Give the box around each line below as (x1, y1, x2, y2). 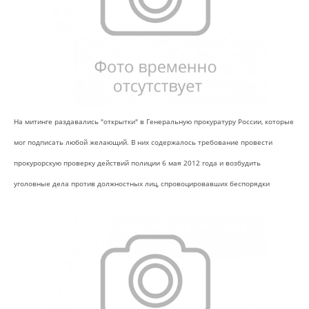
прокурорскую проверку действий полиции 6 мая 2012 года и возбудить (14, 157, 261, 168)
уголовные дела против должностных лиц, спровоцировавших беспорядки (14, 178, 270, 188)
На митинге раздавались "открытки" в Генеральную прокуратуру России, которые (14, 116, 294, 126)
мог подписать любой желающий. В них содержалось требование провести (14, 137, 272, 147)
